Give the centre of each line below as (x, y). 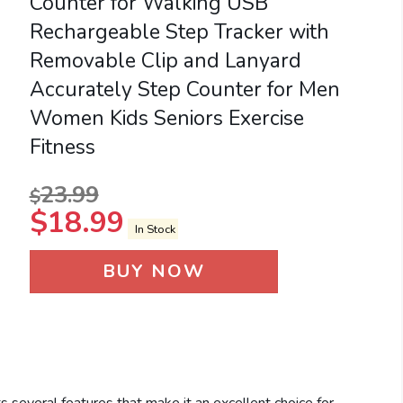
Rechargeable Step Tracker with (179, 32)
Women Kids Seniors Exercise (166, 119)
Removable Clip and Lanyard (165, 61)
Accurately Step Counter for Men (184, 90)
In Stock (153, 229)
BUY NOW (153, 272)
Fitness (62, 148)
